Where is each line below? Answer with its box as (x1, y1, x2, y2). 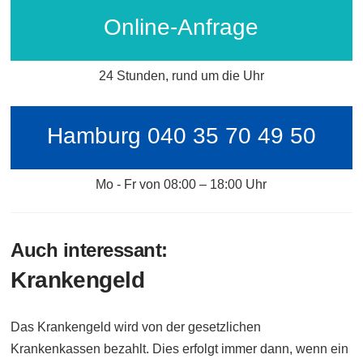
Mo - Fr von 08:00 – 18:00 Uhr (96, 177, 267, 191)
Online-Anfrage (104, 14, 259, 40)
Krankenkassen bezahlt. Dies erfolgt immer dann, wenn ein (11, 341, 349, 356)
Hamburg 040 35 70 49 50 (46, 122, 316, 148)
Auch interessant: (11, 238, 168, 261)
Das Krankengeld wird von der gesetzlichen (11, 319, 262, 334)
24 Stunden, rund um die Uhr (98, 68, 264, 83)
